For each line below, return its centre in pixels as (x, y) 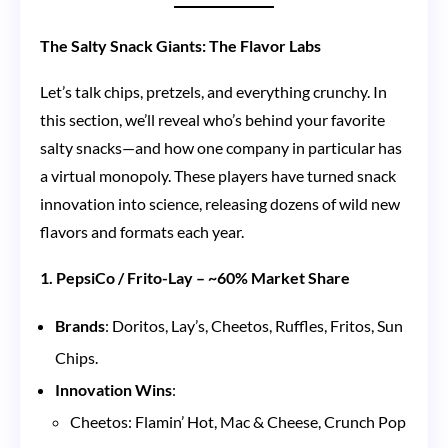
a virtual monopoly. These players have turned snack (218, 175)
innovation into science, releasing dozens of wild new (220, 203)
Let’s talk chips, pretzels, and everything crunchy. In (213, 91)
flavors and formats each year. (142, 231)
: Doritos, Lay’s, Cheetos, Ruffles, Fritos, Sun (254, 325)
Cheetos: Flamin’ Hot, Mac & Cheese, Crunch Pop (238, 421)
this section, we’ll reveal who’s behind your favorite (212, 119)
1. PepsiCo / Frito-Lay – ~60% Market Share (195, 277)
